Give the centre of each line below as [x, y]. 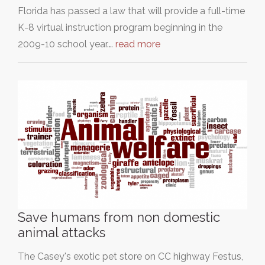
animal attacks [62, 233]
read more [138, 44]
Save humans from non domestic [119, 217]
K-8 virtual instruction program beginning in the [120, 28]
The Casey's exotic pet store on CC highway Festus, [130, 257]
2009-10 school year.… [67, 44]
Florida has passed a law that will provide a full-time [131, 11]
